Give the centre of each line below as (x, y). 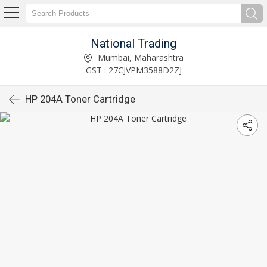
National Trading (133, 43)
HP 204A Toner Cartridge (80, 99)
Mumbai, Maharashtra (139, 57)
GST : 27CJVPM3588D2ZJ (133, 70)
